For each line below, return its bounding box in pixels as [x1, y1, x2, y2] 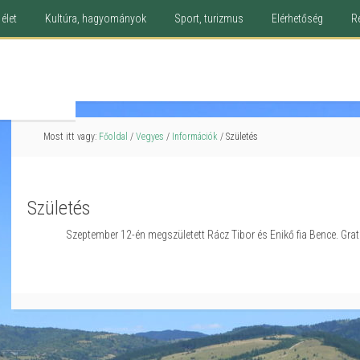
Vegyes [136, 131, 164, 142]
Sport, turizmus [174, 12, 243, 25]
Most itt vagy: [43, 131, 99, 142]
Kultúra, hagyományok [45, 12, 146, 25]
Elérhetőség [272, 12, 323, 25]
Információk [172, 131, 218, 142]
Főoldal [99, 131, 128, 142]
